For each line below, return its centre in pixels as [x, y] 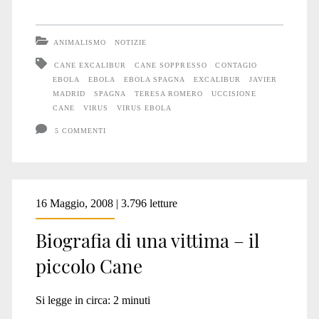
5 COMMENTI [80, 130]
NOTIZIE [131, 42]
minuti [136, 300]
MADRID [69, 93]
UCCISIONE [234, 93]
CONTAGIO [236, 65]
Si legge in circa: [73, 300]
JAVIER [263, 79]
